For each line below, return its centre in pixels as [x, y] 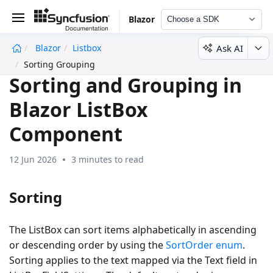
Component [66, 133]
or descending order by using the [87, 245]
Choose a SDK [193, 19]
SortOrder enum [204, 245]
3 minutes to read [108, 159]
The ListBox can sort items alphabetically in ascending [133, 229]
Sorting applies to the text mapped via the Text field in [133, 260]
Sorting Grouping [59, 64]
